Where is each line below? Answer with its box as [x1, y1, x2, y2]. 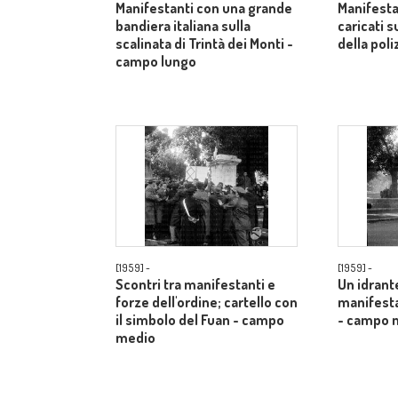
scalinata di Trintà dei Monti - [115, 35, 293, 52]
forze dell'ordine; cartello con [115, 293, 298, 311]
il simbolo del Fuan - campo [115, 311, 284, 329]
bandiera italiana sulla [115, 17, 251, 35]
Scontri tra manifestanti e [115, 275, 275, 293]
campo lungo [115, 52, 196, 70]
